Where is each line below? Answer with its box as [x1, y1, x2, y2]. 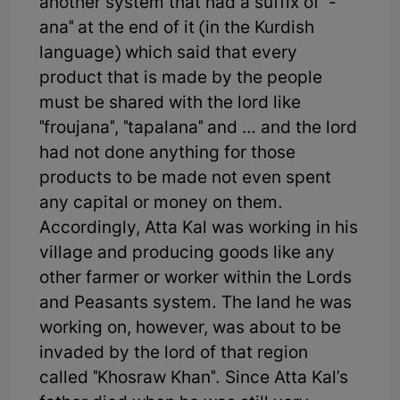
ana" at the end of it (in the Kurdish [39, 17, 314, 40]
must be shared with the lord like [39, 92, 301, 115]
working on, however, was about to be [39, 317, 341, 340]
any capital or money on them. [39, 192, 283, 215]
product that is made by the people [39, 67, 322, 90]
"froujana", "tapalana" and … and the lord [39, 117, 357, 140]
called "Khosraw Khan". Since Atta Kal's [39, 367, 348, 390]
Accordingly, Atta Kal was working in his [39, 217, 358, 240]
